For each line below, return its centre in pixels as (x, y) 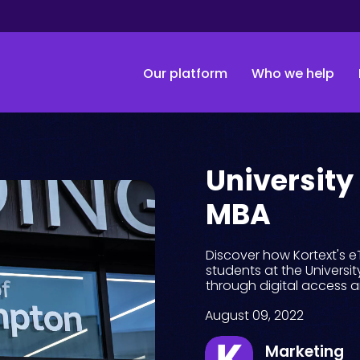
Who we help (292, 74)
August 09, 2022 (255, 316)
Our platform (185, 74)
